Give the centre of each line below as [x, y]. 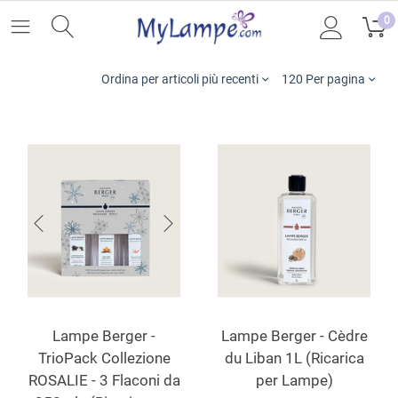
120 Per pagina [323, 79]
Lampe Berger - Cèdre [294, 336]
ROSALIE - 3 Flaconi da [104, 380]
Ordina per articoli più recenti [180, 79]
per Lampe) [294, 380]
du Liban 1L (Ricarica [294, 358]
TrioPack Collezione [104, 358]
